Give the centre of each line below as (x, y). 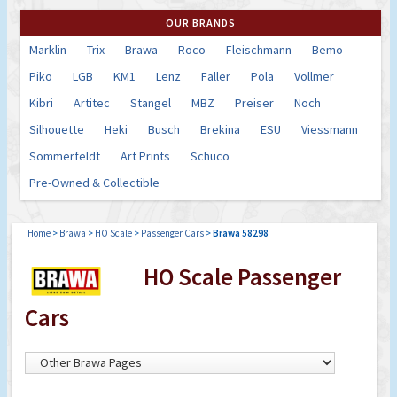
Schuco (210, 156)
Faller (216, 76)
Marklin (48, 49)
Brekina (220, 129)
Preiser (254, 102)
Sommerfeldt (65, 156)
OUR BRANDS (201, 22)
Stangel (151, 102)
